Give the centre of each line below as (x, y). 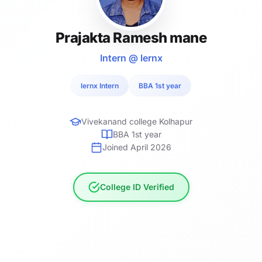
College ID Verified (137, 187)
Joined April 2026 (137, 147)
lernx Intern (100, 85)
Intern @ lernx (131, 58)
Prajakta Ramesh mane (131, 37)
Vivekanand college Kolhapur (137, 121)
